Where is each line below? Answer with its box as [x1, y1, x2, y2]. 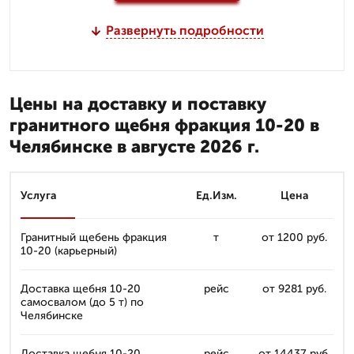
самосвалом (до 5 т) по [21, 296, 144, 309]
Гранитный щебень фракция [21, 231, 167, 244]
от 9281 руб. [262, 282, 326, 296]
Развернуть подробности [105, 23, 264, 38]
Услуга [21, 189, 57, 202]
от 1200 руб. [262, 231, 327, 244]
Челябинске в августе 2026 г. [9, 136, 259, 157]
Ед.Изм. [195, 189, 237, 202]
